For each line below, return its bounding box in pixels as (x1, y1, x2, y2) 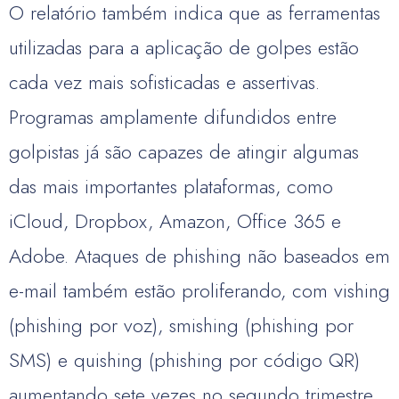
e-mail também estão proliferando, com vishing (9, 276, 390, 305)
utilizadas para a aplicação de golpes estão (9, 33, 359, 61)
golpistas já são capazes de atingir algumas (9, 137, 359, 166)
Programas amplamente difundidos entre (9, 102, 337, 131)
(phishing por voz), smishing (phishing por (9, 311, 354, 339)
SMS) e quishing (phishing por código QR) (9, 346, 360, 374)
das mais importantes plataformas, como (9, 172, 333, 200)
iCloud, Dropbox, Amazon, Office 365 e (9, 207, 341, 235)
